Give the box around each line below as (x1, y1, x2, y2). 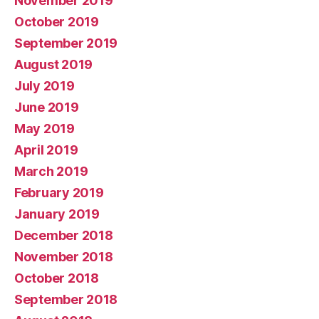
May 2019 (14, 120, 75, 136)
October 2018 (14, 270, 99, 286)
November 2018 (14, 249, 113, 264)
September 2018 (14, 291, 118, 307)
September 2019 (14, 35, 118, 51)
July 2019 (14, 78, 75, 93)
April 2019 (14, 142, 78, 157)
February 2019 (14, 184, 104, 200)
